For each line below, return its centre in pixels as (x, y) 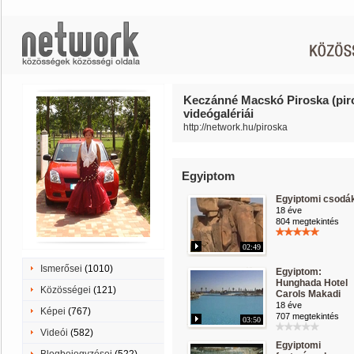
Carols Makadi (308, 294)
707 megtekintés (307, 316)
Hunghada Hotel (312, 283)
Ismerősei (61, 269)
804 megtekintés (307, 221)
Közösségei (66, 290)
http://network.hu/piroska (235, 127)
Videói (54, 333)
